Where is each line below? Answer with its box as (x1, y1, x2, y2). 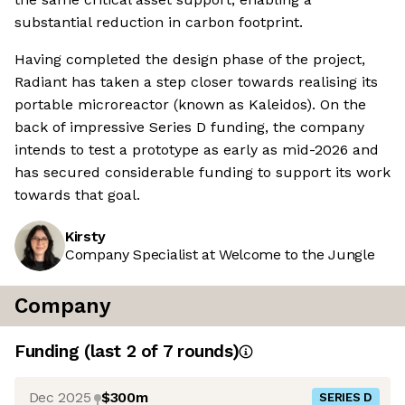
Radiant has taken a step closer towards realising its (14, 73, 378, 91)
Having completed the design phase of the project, (14, 51, 365, 69)
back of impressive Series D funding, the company (14, 118, 364, 137)
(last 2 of (83, 341, 163, 363)
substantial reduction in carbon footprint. (14, 14, 303, 32)
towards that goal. (14, 186, 140, 204)
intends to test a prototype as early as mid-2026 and (14, 141, 379, 159)
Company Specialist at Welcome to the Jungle (65, 246, 375, 264)
